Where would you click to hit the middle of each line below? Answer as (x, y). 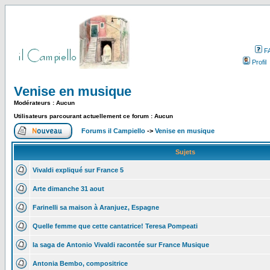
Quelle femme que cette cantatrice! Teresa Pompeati (115, 226)
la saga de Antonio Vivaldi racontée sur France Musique (121, 245)
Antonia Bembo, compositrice (80, 263)
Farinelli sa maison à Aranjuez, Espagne (96, 207)
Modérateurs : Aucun (44, 103)
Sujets (185, 152)
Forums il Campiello (113, 131)
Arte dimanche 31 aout (68, 189)
